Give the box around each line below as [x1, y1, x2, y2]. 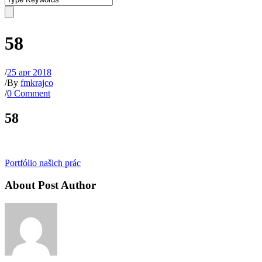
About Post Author [5, 179, 96, 192]
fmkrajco [20, 77, 53, 88]
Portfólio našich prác [5, 157, 81, 168]
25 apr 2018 [7, 67, 51, 77]
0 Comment [7, 88, 50, 98]
